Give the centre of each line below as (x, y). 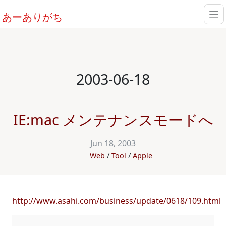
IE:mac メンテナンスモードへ (113, 119)
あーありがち (32, 17)
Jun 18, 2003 (113, 143)
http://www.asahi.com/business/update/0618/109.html (117, 201)
